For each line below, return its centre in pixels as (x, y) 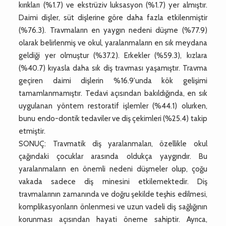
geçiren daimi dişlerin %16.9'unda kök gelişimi (113, 80)
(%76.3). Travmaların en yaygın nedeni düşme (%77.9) (113, 30)
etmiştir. (32, 131)
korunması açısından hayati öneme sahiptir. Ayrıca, (113, 219)
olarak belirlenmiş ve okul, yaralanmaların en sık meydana (113, 43)
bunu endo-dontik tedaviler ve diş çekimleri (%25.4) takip (113, 118)
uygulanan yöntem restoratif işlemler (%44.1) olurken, (113, 106)
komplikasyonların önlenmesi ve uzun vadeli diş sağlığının (113, 207)
